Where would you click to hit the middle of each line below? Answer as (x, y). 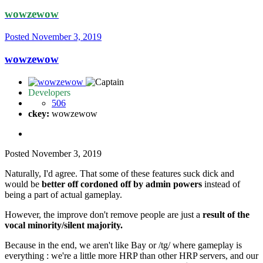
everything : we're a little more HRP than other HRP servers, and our (131, 255)
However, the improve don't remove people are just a (104, 214)
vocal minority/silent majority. (64, 225)
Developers (49, 92)
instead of (221, 184)
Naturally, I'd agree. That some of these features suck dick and (119, 173)
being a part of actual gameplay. (63, 194)
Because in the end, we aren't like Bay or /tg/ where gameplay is (123, 245)
